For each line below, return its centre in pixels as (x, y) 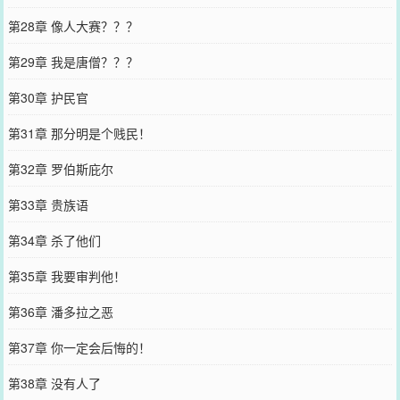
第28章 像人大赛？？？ (73, 25)
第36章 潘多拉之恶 (60, 311)
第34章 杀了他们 (54, 240)
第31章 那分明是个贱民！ (79, 133)
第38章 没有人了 (54, 383)
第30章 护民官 (48, 97)
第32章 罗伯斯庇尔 (60, 168)
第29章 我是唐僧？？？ (73, 61)
